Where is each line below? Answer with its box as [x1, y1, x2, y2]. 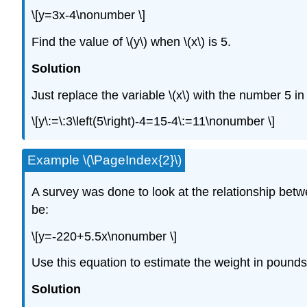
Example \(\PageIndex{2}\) [27, 152, 182, 167]
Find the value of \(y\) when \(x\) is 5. [32, 34, 231, 49]
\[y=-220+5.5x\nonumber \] [32, 229, 177, 243]
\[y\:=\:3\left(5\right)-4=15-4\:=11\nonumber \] [32, 114, 275, 129]
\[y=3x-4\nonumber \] [32, 8, 145, 23]
